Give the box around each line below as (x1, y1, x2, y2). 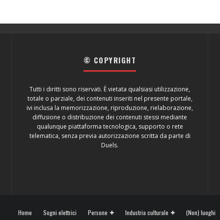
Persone (88, 208, 108, 217)
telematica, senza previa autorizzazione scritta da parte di (29, 131, 191, 140)
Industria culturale (125, 208, 168, 217)
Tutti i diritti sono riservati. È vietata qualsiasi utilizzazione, (29, 84, 190, 93)
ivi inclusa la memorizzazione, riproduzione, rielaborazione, (27, 103, 193, 112)
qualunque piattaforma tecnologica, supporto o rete (36, 122, 183, 131)
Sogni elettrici (43, 208, 77, 217)
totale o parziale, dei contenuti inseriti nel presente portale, (27, 94, 192, 103)
